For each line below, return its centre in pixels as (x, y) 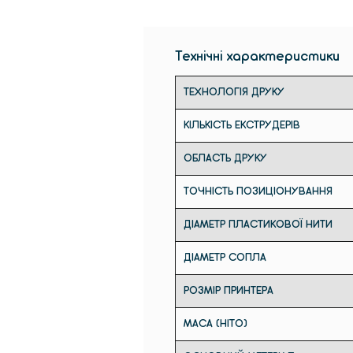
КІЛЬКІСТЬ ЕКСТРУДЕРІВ (242, 125)
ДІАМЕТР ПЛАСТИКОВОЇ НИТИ (258, 225)
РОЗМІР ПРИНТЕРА (229, 291)
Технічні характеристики (257, 57)
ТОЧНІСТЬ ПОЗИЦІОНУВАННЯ (258, 191)
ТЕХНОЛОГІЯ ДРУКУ (234, 92)
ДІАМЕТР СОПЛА (225, 258)
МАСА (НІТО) (216, 324)
